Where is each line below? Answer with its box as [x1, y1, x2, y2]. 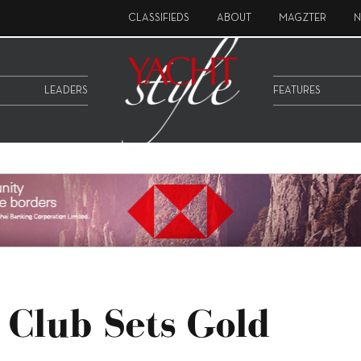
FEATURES [273, 85, 321, 96]
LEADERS [44, 85, 88, 96]
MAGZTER [279, 14, 326, 23]
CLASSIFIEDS [128, 14, 189, 23]
